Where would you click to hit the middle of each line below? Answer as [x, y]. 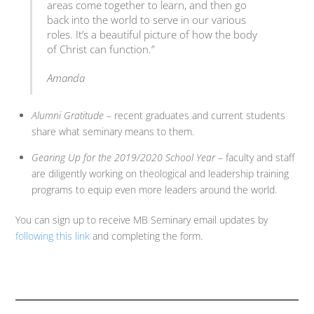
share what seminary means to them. [112, 132]
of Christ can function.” [101, 50]
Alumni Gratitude [69, 116]
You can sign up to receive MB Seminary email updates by [142, 219]
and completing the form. [146, 235]
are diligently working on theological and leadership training [160, 174]
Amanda [66, 78]
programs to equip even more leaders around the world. [154, 190]
